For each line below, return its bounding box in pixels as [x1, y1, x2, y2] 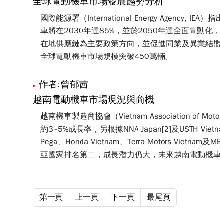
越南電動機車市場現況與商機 [33, 94, 155, 106]
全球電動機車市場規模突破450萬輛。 [40, 52, 173, 61]
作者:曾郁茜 [39, 79, 89, 90]
